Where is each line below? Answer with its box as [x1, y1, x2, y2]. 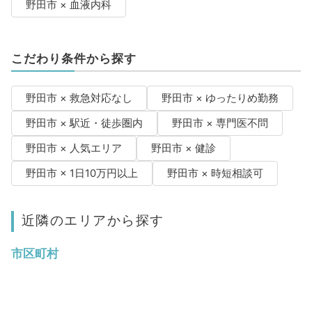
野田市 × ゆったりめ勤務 [161, 92, 279, 105]
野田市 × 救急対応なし [25, 92, 132, 105]
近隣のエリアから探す [21, 212, 164, 229]
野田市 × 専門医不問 [171, 117, 268, 130]
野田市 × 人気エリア [25, 142, 122, 155]
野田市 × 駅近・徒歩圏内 [25, 117, 143, 130]
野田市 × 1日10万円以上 [25, 167, 138, 180]
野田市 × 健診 [150, 142, 216, 155]
